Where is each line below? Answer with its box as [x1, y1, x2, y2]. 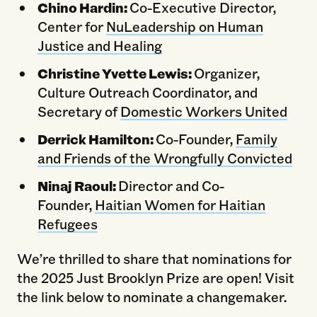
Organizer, [193, 63, 260, 82]
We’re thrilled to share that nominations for [16, 249, 292, 268]
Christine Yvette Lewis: [37, 63, 194, 82]
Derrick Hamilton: [37, 129, 156, 148]
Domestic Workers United [120, 101, 287, 120]
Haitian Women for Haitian [94, 195, 265, 214]
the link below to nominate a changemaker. [16, 287, 287, 306]
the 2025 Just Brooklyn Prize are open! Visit [16, 268, 294, 287]
